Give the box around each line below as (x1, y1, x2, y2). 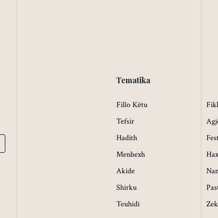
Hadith (116, 132, 137, 143)
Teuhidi (116, 199, 140, 209)
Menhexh (116, 149, 145, 160)
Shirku (116, 182, 137, 193)
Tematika (116, 74, 150, 85)
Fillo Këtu (116, 99, 147, 110)
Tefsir (116, 116, 134, 127)
